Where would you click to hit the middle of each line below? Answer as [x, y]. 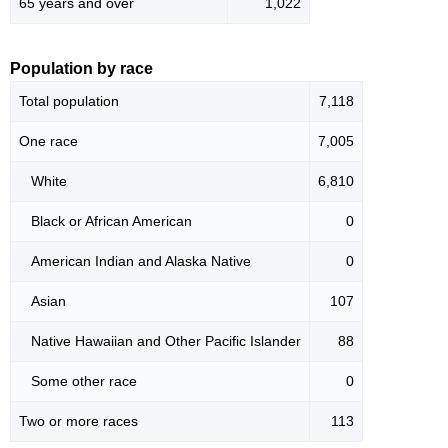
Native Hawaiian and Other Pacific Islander [160, 341]
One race [48, 141]
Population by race [81, 69]
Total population [69, 101]
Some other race [78, 381]
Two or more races [78, 421]
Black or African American [105, 221]
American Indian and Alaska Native [135, 261]
